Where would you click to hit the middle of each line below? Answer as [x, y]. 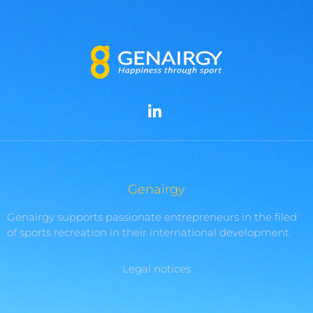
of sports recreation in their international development [148, 232]
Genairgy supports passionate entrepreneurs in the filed [152, 217]
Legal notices [156, 268]
